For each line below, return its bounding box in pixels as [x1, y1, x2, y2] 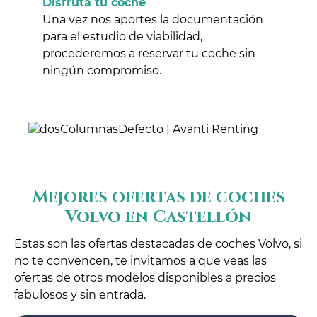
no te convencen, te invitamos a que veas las [14, 253, 267, 267]
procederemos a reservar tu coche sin [42, 46, 255, 60]
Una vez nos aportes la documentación [42, 12, 263, 26]
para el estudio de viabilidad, [42, 29, 202, 43]
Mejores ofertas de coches [32, 185, 285, 209]
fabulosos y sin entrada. [14, 287, 146, 301]
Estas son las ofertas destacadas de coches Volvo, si [14, 236, 302, 250]
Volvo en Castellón [65, 205, 252, 229]
